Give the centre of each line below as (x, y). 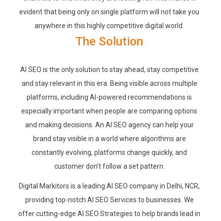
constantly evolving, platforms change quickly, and (110, 152)
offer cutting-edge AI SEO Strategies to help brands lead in (110, 214)
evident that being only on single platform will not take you (110, 12)
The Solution (110, 42)
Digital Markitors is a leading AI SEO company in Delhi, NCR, (110, 186)
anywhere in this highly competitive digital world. (110, 26)
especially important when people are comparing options (110, 111)
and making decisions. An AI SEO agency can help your (109, 125)
